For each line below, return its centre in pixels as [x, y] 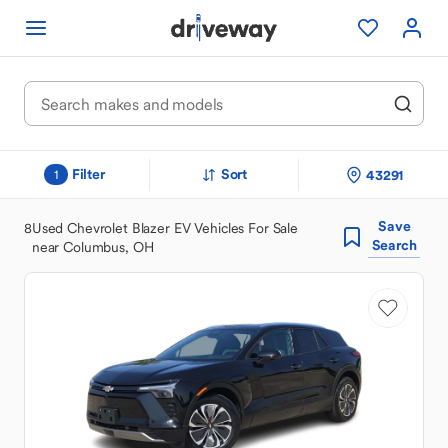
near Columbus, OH [92, 246]
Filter [88, 174]
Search [394, 245]
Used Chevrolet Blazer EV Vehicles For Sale [164, 227]
